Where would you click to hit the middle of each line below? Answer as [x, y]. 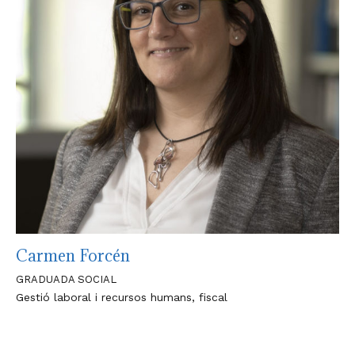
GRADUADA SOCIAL [66, 279]
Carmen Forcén [73, 256]
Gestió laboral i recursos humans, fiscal [122, 297]
